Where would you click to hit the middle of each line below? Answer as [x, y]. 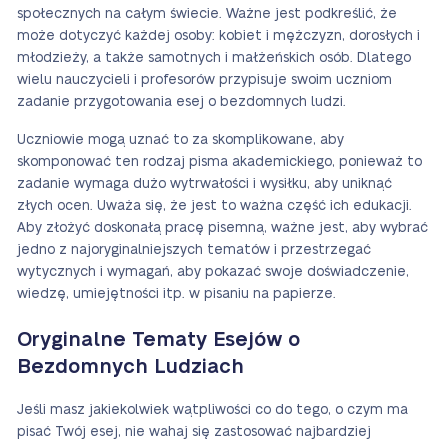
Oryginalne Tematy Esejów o [158, 340]
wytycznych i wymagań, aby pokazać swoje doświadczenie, [213, 272]
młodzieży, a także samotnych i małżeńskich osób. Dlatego [214, 58]
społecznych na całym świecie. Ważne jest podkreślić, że [207, 14]
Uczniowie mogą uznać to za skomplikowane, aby [180, 140]
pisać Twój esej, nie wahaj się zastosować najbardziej [194, 432]
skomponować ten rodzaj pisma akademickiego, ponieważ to [219, 162]
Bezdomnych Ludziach [130, 367]
